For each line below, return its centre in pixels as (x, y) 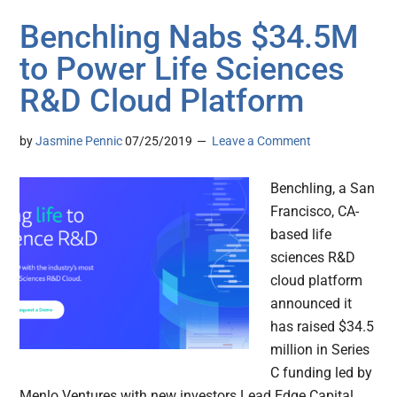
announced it (311, 304)
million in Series (320, 350)
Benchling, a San (323, 189)
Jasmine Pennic (79, 141)
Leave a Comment (262, 141)
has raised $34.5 (323, 327)
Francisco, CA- (315, 212)
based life (301, 235)
